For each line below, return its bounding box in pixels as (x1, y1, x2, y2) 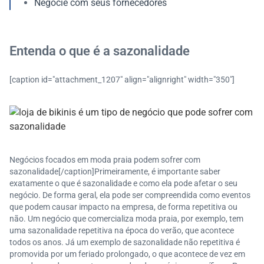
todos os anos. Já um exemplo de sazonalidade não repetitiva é (9, 237, 240, 247)
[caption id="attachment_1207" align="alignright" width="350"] (9, 75, 235, 84)
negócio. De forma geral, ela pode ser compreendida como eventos (9, 190, 250, 200)
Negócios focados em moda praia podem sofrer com (9, 155, 200, 164)
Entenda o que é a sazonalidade (9, 44, 190, 58)
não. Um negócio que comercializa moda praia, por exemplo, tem (9, 214, 243, 223)
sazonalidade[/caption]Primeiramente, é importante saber (9, 167, 220, 176)
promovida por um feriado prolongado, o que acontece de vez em (9, 249, 245, 259)
